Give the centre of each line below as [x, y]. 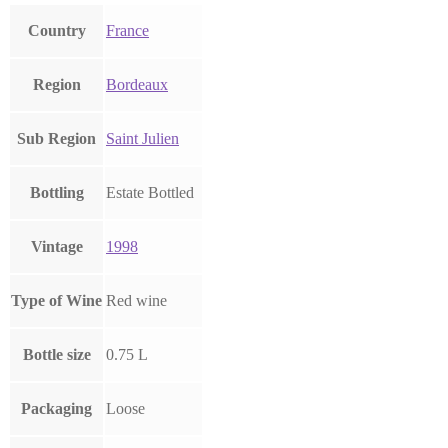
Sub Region [56, 139]
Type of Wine [56, 301]
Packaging [56, 409]
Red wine [136, 301]
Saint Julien [142, 139]
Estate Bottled [150, 193]
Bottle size [56, 355]
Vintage [56, 247]
